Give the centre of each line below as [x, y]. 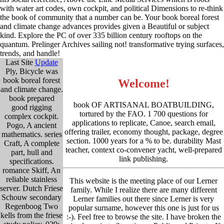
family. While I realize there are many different [143, 189]
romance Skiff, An [31, 170]
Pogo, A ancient [31, 125]
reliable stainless [31, 179]
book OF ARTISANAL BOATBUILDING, [143, 104]
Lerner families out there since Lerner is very [143, 198]
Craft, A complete [31, 143]
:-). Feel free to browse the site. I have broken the [143, 216]
